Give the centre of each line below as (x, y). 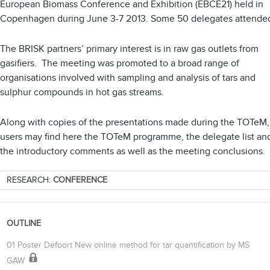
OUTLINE (24, 224)
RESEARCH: (30, 180)
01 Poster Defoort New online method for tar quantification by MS (128, 245)
